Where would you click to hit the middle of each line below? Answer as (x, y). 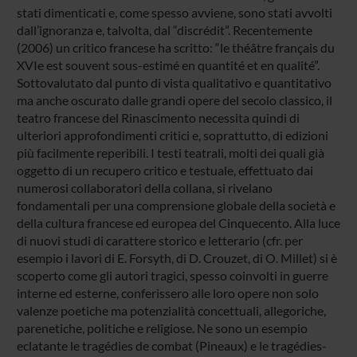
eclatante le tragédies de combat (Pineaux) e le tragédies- (171, 345)
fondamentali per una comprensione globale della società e (176, 205)
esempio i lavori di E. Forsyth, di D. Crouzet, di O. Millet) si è (177, 257)
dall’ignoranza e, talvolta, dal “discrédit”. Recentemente (164, 29)
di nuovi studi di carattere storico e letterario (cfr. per (159, 240)
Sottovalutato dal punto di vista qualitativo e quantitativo (174, 82)
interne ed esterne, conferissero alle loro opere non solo (167, 292)
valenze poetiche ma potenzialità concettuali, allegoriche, (171, 310)
